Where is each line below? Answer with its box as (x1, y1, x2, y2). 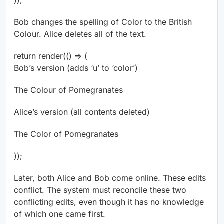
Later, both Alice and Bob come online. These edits (14, 173, 206, 183)
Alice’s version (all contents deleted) (14, 107, 150, 117)
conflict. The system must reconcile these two (14, 185, 186, 195)
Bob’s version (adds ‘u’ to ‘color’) (14, 63, 138, 73)
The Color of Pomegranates (14, 129, 118, 139)
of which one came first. (14, 209, 105, 219)
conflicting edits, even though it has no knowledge (14, 197, 204, 207)
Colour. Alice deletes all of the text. (14, 29, 146, 39)
